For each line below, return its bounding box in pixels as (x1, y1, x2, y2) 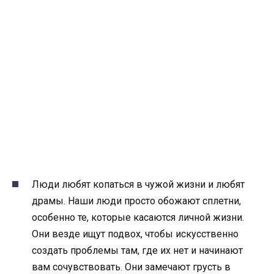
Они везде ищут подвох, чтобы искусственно (32, 228, 239, 240)
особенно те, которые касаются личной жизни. (32, 212, 244, 224)
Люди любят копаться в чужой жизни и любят (32, 179, 245, 191)
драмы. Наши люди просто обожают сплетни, (32, 195, 241, 207)
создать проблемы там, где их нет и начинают (32, 245, 243, 257)
